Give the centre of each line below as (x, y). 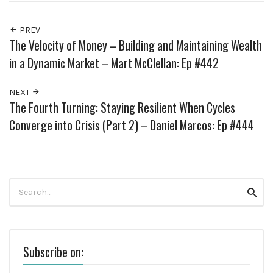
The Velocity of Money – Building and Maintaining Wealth (136, 46)
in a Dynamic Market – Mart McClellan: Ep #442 (114, 63)
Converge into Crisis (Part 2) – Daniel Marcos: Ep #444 (132, 126)
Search (23, 184)
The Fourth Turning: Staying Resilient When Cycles (122, 108)
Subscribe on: (53, 252)
